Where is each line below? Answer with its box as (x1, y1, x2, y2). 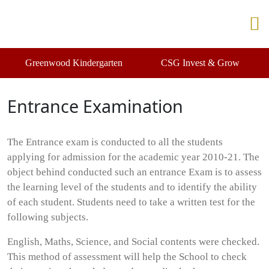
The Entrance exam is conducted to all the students (7, 136, 223, 148)
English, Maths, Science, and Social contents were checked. (7, 236, 259, 247)
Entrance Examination (7, 94, 183, 118)
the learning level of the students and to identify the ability (7, 181, 257, 193)
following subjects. (7, 211, 88, 223)
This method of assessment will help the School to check (7, 251, 247, 262)
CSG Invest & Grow (161, 58, 240, 68)
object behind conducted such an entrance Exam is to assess (7, 166, 262, 178)
